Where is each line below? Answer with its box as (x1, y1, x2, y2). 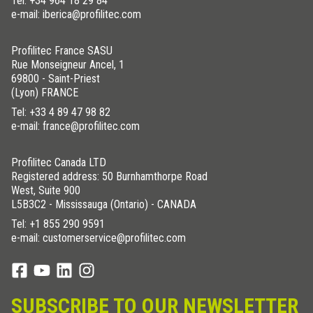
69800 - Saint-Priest (11, 72, 100, 86)
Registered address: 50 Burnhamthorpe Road (11, 170, 208, 184)
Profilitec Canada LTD (11, 156, 106, 170)
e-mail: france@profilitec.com (11, 119, 140, 133)
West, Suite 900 (11, 184, 80, 198)
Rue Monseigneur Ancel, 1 (11, 58, 124, 72)
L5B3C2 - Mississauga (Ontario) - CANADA (11, 198, 196, 212)
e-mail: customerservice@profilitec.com (11, 231, 186, 245)
